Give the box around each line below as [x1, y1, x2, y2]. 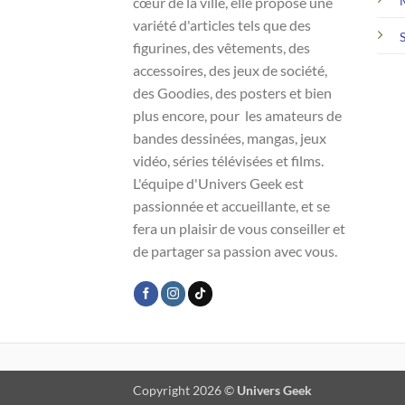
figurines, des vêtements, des [133, 38, 310, 56]
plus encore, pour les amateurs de [133, 106, 342, 124]
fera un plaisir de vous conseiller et [133, 219, 345, 237]
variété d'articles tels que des [133, 15, 311, 33]
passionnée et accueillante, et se [133, 196, 330, 214]
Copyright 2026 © [133, 382, 237, 399]
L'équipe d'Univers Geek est [133, 174, 304, 192]
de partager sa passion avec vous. [133, 241, 337, 259]
